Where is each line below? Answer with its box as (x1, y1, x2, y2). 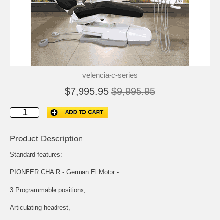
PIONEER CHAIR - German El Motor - (10, 168, 119, 176)
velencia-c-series (82, 70, 137, 79)
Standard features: (10, 150, 62, 158)
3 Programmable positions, (10, 186, 86, 193)
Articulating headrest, (10, 203, 70, 211)
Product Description (10, 134, 82, 143)
